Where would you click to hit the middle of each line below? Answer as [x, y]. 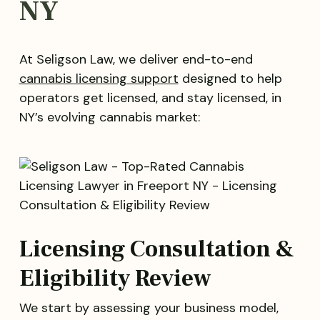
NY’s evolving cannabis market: [109, 117]
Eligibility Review [115, 279]
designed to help [230, 79]
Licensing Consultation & [156, 249]
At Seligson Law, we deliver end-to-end [136, 60]
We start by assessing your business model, [149, 308]
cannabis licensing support [99, 79]
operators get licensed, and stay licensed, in [150, 98]
